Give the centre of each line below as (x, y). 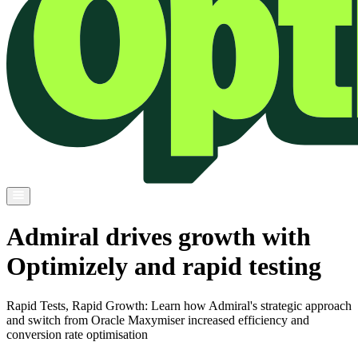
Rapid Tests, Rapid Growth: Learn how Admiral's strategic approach (179, 305)
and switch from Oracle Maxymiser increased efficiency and (158, 320)
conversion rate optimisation (77, 334)
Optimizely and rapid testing (164, 267)
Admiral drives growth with (159, 237)
